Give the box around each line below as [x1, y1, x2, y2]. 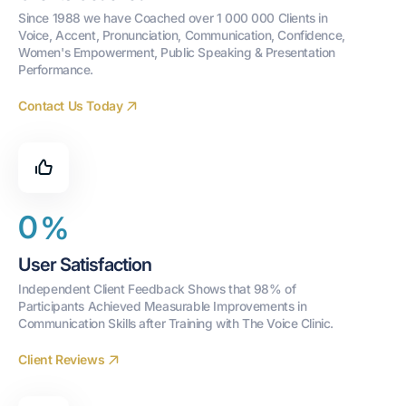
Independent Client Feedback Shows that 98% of [18, 281, 296, 296]
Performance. [18, 62, 94, 77]
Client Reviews [18, 352, 105, 368]
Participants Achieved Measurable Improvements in [18, 298, 307, 314]
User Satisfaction [18, 253, 151, 275]
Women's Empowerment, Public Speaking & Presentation [18, 44, 335, 60]
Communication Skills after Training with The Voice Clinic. [18, 315, 333, 331]
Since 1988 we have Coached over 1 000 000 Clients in [18, 10, 328, 25]
